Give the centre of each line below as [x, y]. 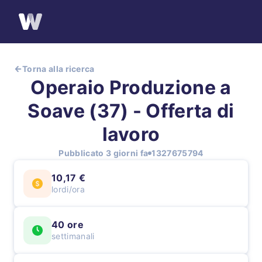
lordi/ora [68, 189]
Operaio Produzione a [131, 87]
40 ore [68, 225]
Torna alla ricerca [58, 69]
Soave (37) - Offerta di [131, 111]
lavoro [131, 134]
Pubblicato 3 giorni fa [104, 153]
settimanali [73, 236]
